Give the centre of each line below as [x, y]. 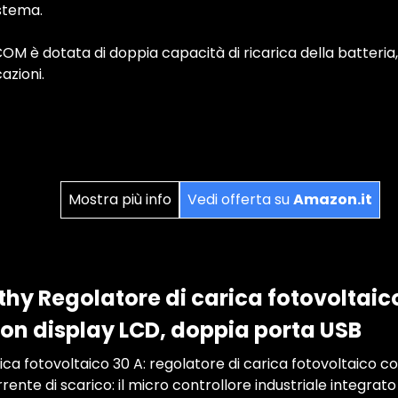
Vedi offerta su [240, 199]
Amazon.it [333, 199]
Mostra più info [120, 199]
